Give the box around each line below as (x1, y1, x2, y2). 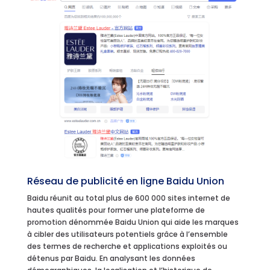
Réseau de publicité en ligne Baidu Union (27, 174, 227, 188)
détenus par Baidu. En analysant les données (27, 253, 195, 263)
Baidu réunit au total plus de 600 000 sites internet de (27, 192, 230, 203)
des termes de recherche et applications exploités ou (27, 240, 227, 251)
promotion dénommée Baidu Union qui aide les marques (27, 216, 239, 227)
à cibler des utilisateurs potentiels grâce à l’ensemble (27, 228, 228, 239)
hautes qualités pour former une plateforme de (27, 204, 205, 215)
